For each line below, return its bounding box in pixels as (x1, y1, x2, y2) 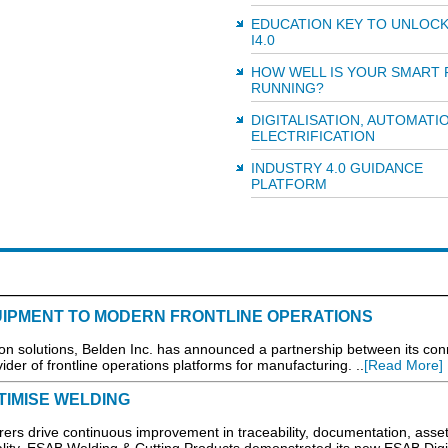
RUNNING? (250, 80, 324, 97)
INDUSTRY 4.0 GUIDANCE (250, 160, 423, 177)
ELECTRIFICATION (250, 128, 375, 145)
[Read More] (363, 357, 443, 374)
